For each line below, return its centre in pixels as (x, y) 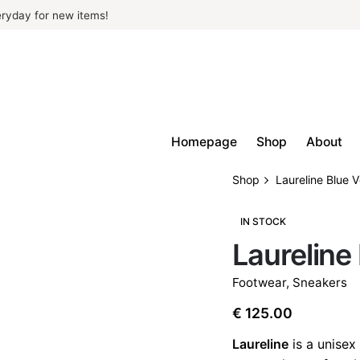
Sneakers (320, 282)
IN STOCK (264, 221)
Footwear (259, 282)
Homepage (205, 142)
